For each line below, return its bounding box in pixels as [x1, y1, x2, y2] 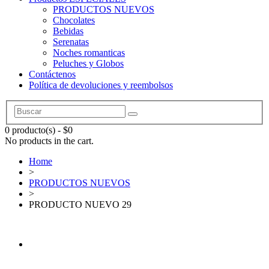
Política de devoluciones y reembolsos [29, 80, 173, 91]
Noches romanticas [53, 47, 125, 58]
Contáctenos [29, 69, 76, 80]
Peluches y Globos [53, 58, 124, 69]
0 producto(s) [5, 124, 55, 135]
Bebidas [53, 26, 83, 37]
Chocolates [53, 15, 95, 26]
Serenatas [53, 37, 89, 47]
